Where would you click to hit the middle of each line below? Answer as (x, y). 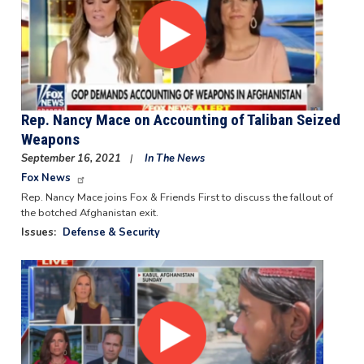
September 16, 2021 (72, 159)
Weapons (50, 140)
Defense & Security (111, 233)
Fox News (45, 178)
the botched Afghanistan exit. (89, 213)
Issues (37, 233)
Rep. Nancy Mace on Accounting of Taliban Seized (180, 120)
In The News (174, 159)
